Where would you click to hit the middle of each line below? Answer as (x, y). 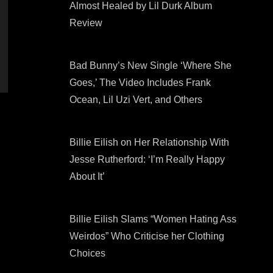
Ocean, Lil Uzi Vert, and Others (136, 100)
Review (86, 23)
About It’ (87, 176)
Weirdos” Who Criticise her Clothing (147, 236)
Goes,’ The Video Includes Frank (140, 83)
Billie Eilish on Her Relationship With (149, 142)
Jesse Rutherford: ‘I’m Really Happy (147, 159)
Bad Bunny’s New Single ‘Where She (151, 66)
